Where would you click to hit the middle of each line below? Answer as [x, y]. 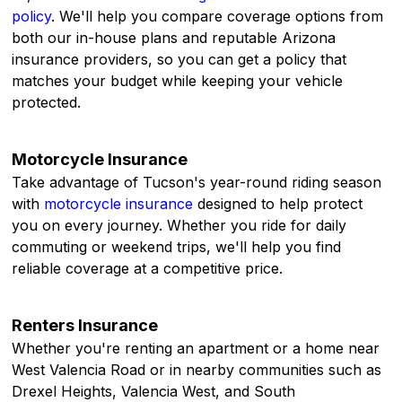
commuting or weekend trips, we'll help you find [177, 247]
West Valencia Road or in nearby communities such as [197, 370]
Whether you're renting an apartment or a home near [196, 349]
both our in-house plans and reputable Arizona [174, 38]
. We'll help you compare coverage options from [218, 17]
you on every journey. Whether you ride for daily [179, 226]
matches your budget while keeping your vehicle [178, 81]
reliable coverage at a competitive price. [150, 269]
